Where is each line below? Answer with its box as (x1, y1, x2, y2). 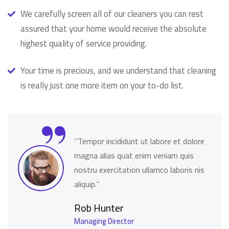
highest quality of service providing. (20, 35, 147, 52)
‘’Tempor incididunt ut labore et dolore (74, 133, 204, 149)
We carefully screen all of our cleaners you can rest (20, 6, 203, 22)
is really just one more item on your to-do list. (20, 77, 184, 94)
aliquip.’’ (74, 176, 99, 192)
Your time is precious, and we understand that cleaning (20, 62, 216, 79)
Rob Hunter (74, 198, 124, 217)
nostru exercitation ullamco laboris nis (74, 162, 204, 177)
